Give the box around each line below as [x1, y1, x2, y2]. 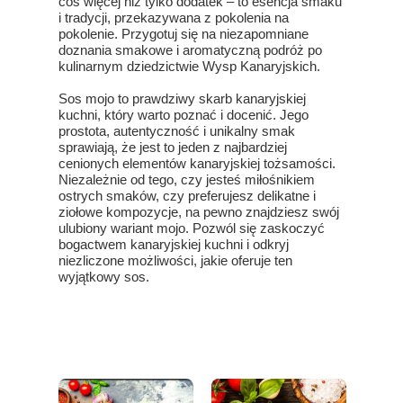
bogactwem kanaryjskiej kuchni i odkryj [58, 237, 289, 252]
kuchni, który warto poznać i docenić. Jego [58, 107, 309, 122]
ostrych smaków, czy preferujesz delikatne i [58, 188, 316, 203]
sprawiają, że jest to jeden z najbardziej [58, 139, 287, 155]
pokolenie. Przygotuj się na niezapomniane [58, 26, 309, 41]
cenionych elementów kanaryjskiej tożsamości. [58, 156, 336, 171]
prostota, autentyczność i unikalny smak [58, 123, 295, 139]
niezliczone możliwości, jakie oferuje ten [58, 253, 292, 268]
